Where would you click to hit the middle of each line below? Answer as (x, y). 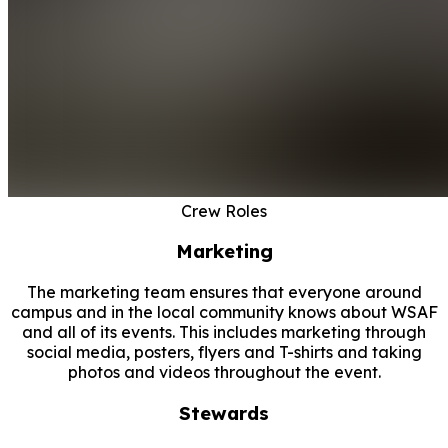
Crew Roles (224, 210)
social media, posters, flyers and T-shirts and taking (224, 352)
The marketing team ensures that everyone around (224, 292)
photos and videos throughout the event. (224, 372)
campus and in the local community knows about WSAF (224, 312)
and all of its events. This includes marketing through (224, 332)
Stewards (224, 412)
